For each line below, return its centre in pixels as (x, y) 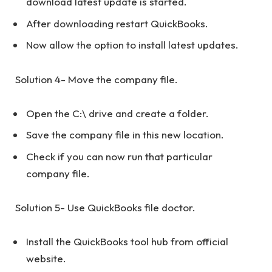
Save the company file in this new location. (125, 135)
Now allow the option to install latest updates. (132, 45)
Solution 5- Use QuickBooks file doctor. (105, 207)
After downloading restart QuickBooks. (117, 23)
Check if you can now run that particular (119, 156)
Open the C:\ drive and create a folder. (117, 113)
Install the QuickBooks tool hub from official (127, 242)
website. (46, 259)
